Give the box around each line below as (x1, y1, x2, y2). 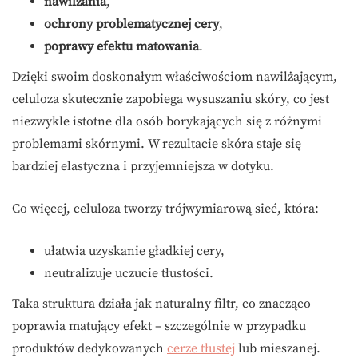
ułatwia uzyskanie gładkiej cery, (44, 243, 225, 260)
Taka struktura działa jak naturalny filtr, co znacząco (12, 296, 311, 312)
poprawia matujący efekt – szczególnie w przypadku (12, 318, 306, 335)
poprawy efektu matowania (44, 38, 199, 55)
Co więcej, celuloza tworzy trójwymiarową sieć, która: (12, 201, 319, 217)
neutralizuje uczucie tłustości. (44, 265, 213, 282)
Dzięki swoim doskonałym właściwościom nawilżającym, (12, 69, 337, 86)
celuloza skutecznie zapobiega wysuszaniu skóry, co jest (12, 91, 329, 108)
